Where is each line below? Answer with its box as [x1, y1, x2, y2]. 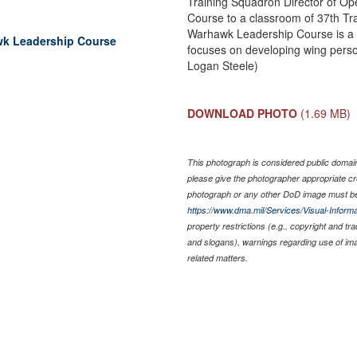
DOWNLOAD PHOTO [187, 104, 298, 121]
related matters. [187, 251, 249, 264]
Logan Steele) [187, 57, 259, 73]
